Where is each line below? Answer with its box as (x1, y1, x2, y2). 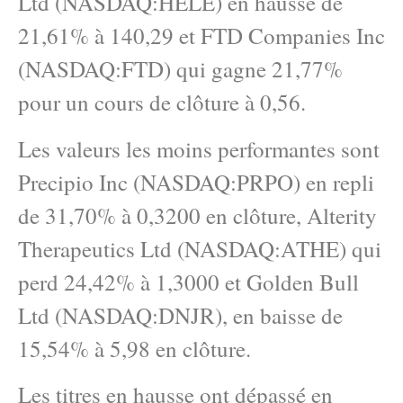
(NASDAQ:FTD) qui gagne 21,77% (18, 54, 343, 85)
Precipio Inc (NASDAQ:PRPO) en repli (18, 166, 374, 197)
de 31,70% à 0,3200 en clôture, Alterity (18, 200, 377, 230)
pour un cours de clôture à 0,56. (18, 87, 306, 118)
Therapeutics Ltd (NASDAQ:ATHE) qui (18, 233, 381, 264)
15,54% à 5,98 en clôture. (18, 333, 251, 363)
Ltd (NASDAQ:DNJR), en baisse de (18, 300, 343, 330)
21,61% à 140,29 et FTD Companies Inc (18, 21, 385, 51)
